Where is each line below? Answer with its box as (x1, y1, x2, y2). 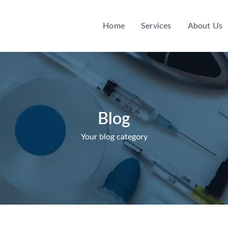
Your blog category (80, 133, 148, 141)
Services (140, 21, 172, 30)
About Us (187, 21, 223, 30)
